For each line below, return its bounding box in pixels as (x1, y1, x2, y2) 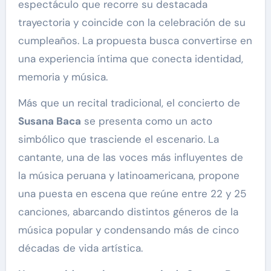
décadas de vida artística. (18, 241, 143, 255)
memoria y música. (18, 70, 108, 84)
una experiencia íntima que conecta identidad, (18, 52, 243, 66)
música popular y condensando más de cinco (18, 223, 239, 237)
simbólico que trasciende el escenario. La (18, 132, 219, 146)
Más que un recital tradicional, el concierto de (18, 96, 240, 110)
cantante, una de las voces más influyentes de (18, 151, 243, 165)
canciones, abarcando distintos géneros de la (18, 205, 238, 219)
